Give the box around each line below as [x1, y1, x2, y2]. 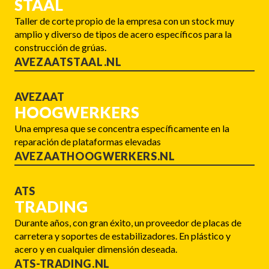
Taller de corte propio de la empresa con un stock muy [14, 14, 234, 26]
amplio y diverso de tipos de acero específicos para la [14, 28, 232, 40]
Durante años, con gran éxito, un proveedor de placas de [14, 216, 241, 228]
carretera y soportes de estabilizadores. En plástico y [14, 229, 231, 241]
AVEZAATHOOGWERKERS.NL [14, 149, 175, 163]
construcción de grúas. [14, 41, 106, 53]
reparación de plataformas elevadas [14, 135, 161, 147]
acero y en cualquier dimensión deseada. [14, 243, 177, 255]
